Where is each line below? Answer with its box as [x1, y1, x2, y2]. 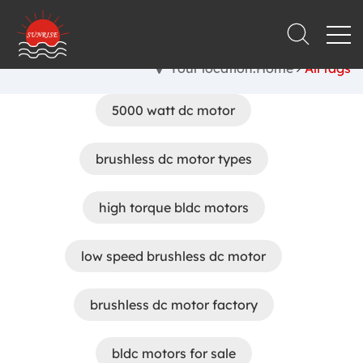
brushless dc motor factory [89, 297, 258, 313]
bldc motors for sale [111, 345, 236, 361]
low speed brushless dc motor [81, 248, 266, 264]
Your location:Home [169, 60, 293, 76]
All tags [305, 60, 351, 76]
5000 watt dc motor [112, 102, 235, 118]
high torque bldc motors [98, 199, 249, 216]
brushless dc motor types [95, 151, 252, 167]
